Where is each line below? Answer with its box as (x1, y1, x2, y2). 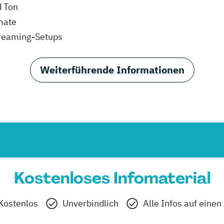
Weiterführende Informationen (39, 63, 184, 76)
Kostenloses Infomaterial (13, 167, 210, 188)
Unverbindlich (62, 197, 118, 209)
